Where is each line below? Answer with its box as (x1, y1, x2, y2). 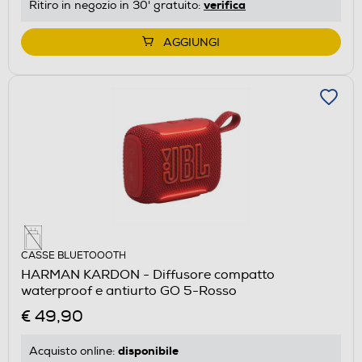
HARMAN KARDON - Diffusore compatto (21, 267, 275, 284)
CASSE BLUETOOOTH (21, 250, 126, 263)
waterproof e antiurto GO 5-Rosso (21, 283, 237, 300)
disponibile (118, 343, 179, 359)
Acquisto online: (29, 344, 118, 359)
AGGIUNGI (163, 36, 220, 50)
